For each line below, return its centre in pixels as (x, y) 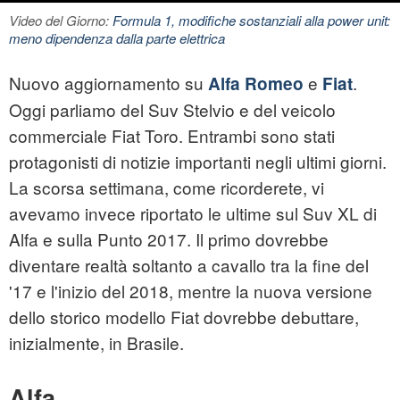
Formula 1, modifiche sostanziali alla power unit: (251, 21)
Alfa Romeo (256, 84)
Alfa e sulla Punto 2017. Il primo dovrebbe (169, 239)
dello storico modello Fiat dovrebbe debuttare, (184, 317)
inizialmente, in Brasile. (96, 343)
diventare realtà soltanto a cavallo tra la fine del (189, 265)
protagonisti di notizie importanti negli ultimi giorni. (198, 162)
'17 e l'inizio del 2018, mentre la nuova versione (191, 291)
